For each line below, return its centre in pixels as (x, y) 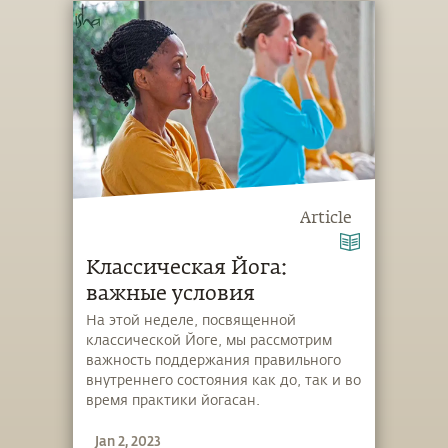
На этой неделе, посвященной (191, 321)
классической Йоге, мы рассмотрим (209, 341)
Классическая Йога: (187, 267)
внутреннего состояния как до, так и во (224, 381)
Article (326, 218)
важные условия (171, 293)
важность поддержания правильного (214, 361)
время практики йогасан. (173, 401)
